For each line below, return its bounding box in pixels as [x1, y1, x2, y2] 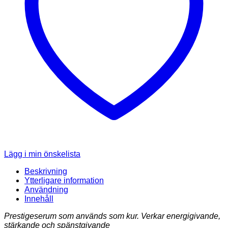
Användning [24, 185, 68, 194]
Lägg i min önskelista [4, 149, 80, 158]
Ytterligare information [24, 176, 104, 185]
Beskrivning [24, 166, 67, 176]
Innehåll [24, 194, 53, 203]
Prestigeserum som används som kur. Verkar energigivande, [4, 211, 220, 220]
